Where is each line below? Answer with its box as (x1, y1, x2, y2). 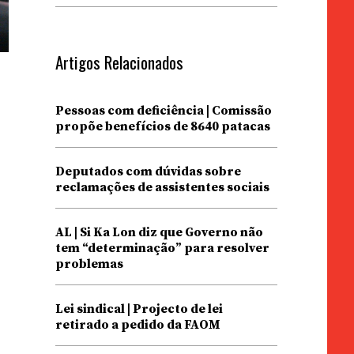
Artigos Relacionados (55, 50, 183, 74)
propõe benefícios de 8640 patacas (55, 119, 270, 134)
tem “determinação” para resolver (55, 240, 269, 256)
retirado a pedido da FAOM (55, 317, 220, 333)
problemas (55, 256, 123, 272)
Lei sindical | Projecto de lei (55, 301, 223, 317)
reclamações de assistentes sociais (55, 179, 269, 195)
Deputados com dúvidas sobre (55, 164, 241, 179)
